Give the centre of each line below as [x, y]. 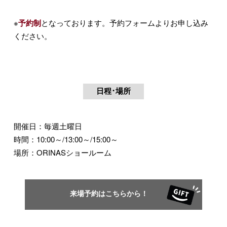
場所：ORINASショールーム [62, 152]
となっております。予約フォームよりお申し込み [124, 22]
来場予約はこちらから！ [113, 193]
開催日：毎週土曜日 [48, 126]
